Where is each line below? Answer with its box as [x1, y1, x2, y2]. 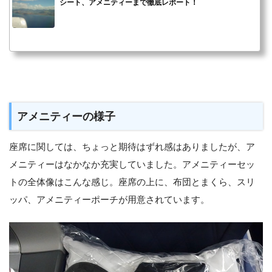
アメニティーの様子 [17, 110, 116, 123]
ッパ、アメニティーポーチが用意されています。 [9, 194, 209, 205]
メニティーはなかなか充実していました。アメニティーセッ [9, 158, 255, 169]
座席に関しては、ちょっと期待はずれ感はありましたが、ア [9, 141, 255, 152]
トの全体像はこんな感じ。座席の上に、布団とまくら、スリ [9, 176, 255, 187]
